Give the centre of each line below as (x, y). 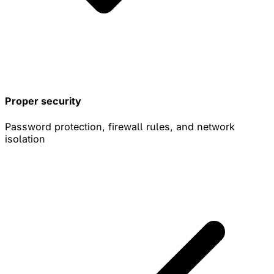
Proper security (43, 101)
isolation (25, 139)
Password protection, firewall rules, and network (120, 126)
